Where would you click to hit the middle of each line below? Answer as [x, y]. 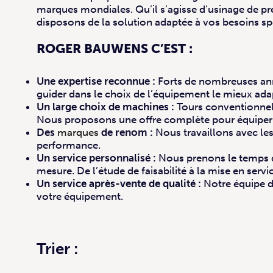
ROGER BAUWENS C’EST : [115, 49]
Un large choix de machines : [105, 107]
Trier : [57, 249]
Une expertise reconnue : [96, 81]
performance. [69, 145]
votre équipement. [80, 197]
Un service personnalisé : [96, 158]
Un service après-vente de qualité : [119, 184]
